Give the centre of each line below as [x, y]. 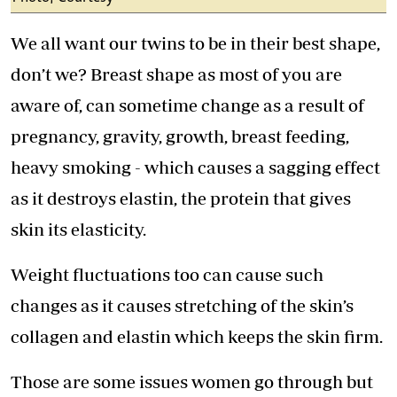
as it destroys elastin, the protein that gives [181, 198]
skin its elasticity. [78, 230]
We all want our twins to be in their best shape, [195, 43]
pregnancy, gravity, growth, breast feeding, [180, 136]
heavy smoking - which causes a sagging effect [195, 167]
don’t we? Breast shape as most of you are [176, 74]
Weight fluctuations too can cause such [167, 275]
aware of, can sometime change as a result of [187, 105]
